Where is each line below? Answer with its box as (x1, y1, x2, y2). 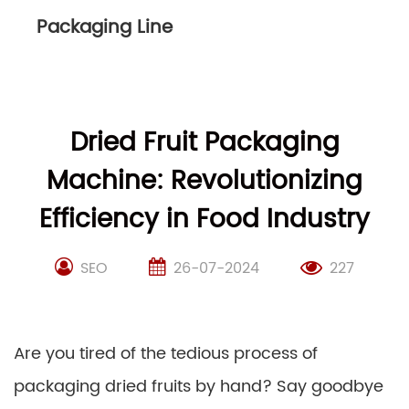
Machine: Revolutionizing (47, 160, 362, 203)
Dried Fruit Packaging (69, 121, 340, 164)
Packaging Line (37, 12, 173, 43)
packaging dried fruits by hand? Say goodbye (14, 372, 383, 400)
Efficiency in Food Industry (39, 198, 370, 241)
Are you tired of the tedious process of (14, 340, 318, 367)
